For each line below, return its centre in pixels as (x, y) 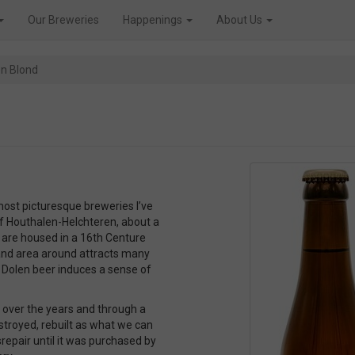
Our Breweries (63, 20)
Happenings (154, 20)
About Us (240, 20)
